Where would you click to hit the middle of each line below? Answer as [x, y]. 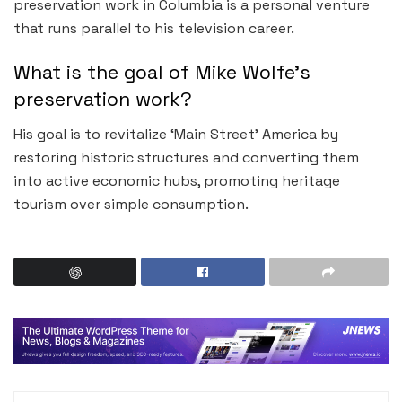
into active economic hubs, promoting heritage [177, 181]
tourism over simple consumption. [131, 205]
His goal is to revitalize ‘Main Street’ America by [176, 135]
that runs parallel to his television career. [154, 28]
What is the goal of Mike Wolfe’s [162, 73]
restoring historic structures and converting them [186, 158]
